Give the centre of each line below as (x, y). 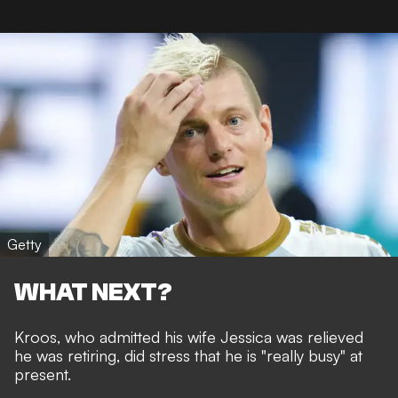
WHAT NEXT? (93, 292)
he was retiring (65, 355)
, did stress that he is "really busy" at (239, 355)
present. (43, 374)
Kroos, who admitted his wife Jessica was (161, 336)
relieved (335, 336)
